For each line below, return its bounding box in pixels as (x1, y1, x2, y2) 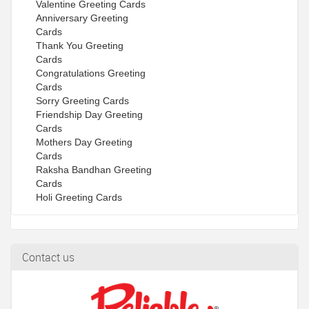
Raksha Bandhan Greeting (36, 164, 152, 176)
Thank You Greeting (36, 40, 123, 52)
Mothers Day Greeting (36, 137, 132, 148)
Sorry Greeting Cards (36, 95, 129, 107)
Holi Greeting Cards (36, 192, 122, 203)
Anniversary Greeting (36, 12, 128, 24)
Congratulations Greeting (36, 68, 146, 79)
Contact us (22, 250, 74, 266)
